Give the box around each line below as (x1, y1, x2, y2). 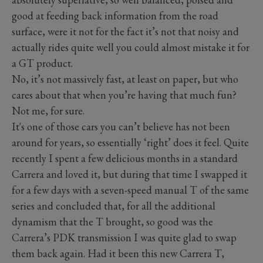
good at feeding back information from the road (12, 8, 218, 22)
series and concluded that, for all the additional (12, 198, 215, 213)
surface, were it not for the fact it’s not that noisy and (12, 24, 239, 38)
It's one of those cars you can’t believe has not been (12, 119, 230, 133)
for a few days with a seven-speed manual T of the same (12, 183, 249, 197)
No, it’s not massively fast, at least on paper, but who (12, 72, 238, 86)
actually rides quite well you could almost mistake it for (12, 40, 249, 54)
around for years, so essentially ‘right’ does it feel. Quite (12, 135, 249, 149)
